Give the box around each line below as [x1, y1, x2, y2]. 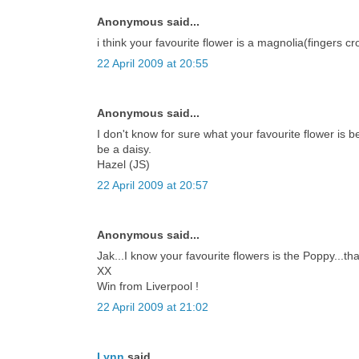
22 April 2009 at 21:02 [97, 300, 208, 313]
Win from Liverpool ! [97, 279, 199, 292]
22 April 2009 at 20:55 [97, 56, 208, 70]
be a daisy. [97, 142, 151, 155]
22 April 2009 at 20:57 [97, 178, 208, 192]
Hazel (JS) [97, 157, 150, 171]
